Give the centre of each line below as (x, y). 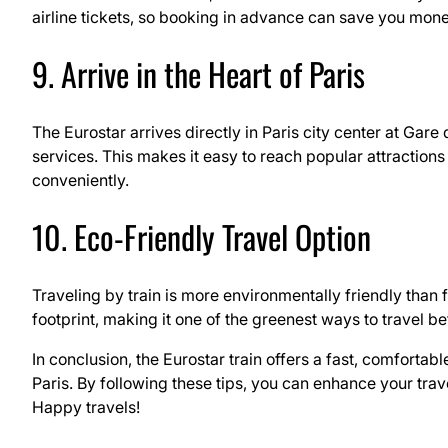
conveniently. (80, 179)
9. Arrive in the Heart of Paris (198, 74)
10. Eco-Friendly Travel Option (201, 237)
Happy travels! (86, 406)
